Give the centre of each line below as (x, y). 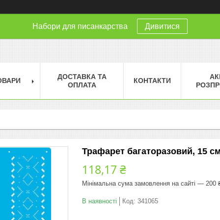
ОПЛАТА (82, 85)
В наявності (99, 201)
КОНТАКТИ (152, 80)
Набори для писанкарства (81, 26)
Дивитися (162, 26)
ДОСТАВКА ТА (82, 76)
